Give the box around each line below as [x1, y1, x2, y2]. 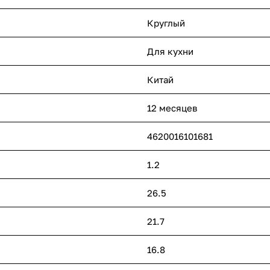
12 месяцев [147, 102, 197, 113]
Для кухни [147, 45, 193, 57]
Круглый [147, 17, 185, 28]
